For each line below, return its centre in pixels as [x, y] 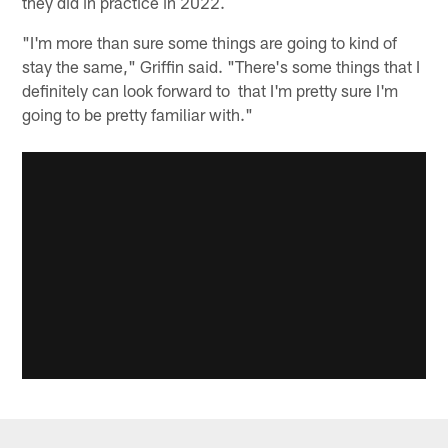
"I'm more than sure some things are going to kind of [210, 42]
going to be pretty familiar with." [138, 114]
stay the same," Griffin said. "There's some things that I [221, 66]
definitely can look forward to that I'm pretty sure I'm [210, 90]
